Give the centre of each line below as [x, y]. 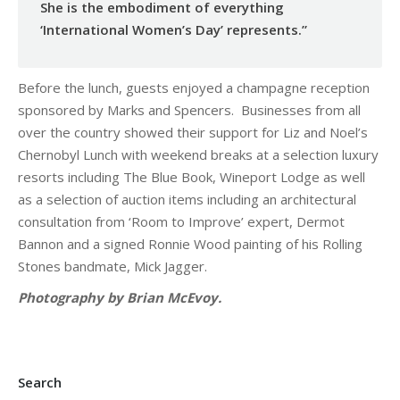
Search [40, 382]
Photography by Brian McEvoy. [120, 297]
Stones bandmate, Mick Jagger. [112, 266]
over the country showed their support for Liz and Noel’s [193, 132]
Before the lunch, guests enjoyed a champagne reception [194, 87]
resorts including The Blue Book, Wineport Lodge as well [192, 177]
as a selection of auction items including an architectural [187, 199]
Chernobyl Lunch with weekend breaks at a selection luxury [198, 154]
